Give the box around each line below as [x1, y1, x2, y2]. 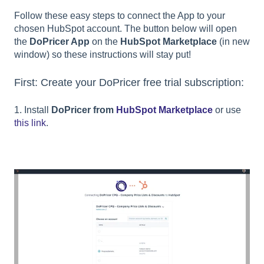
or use [215, 104, 241, 115]
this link [14, 117, 46, 128]
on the [90, 37, 120, 47]
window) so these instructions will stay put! [14, 49, 191, 60]
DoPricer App [29, 37, 90, 47]
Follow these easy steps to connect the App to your [14, 11, 225, 21]
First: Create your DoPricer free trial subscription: [14, 76, 244, 88]
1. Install [14, 104, 51, 115]
